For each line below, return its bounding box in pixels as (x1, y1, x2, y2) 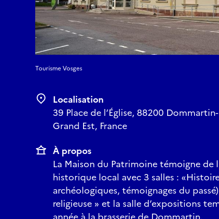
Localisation (53, 93, 104, 106)
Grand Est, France (53, 119, 127, 132)
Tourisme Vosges (35, 64, 82, 73)
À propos (53, 144, 91, 157)
